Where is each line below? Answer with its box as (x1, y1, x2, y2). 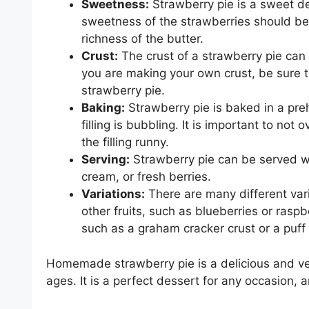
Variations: (81, 187, 145, 201)
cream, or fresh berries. (81, 170, 211, 184)
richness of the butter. (81, 32, 203, 46)
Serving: (81, 152, 130, 167)
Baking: (81, 101, 125, 115)
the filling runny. (81, 135, 169, 150)
